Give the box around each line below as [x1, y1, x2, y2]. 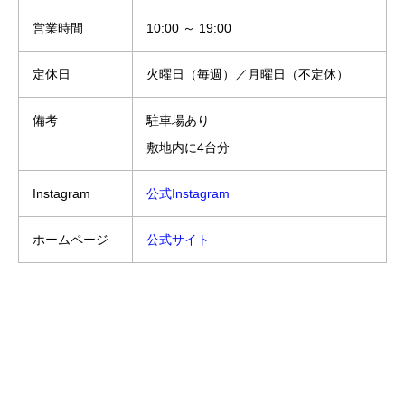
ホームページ [33, 232, 108, 248]
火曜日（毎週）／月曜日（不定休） [146, 67, 349, 82]
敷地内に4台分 [146, 140, 230, 155]
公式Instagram [146, 186, 230, 202]
